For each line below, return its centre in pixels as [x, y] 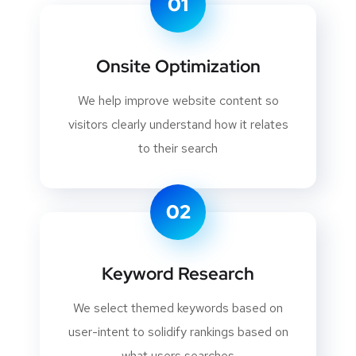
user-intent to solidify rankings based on [178, 332]
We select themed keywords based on [178, 308]
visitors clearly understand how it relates [178, 125]
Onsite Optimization [178, 67]
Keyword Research [178, 274]
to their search [178, 149]
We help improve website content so [178, 101]
